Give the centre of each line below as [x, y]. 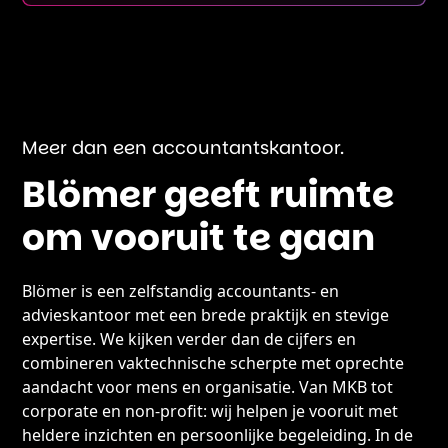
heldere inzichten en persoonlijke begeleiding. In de [218, 435]
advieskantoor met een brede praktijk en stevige [206, 315]
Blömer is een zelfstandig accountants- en [181, 291]
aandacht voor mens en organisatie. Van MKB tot [208, 387]
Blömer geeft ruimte [208, 194]
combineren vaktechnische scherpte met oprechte [213, 363]
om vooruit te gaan [199, 237]
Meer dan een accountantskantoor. [183, 147]
